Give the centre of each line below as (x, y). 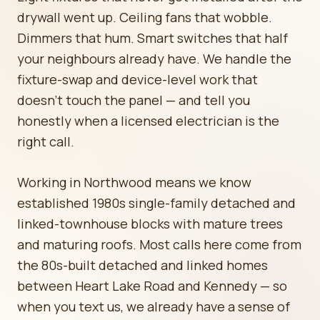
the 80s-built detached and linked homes (142, 265)
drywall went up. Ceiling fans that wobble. (145, 17)
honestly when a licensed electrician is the (148, 121)
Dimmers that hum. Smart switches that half (152, 38)
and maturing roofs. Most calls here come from (159, 244)
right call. (46, 141)
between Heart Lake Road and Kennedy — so (152, 286)
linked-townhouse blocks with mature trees (150, 224)
